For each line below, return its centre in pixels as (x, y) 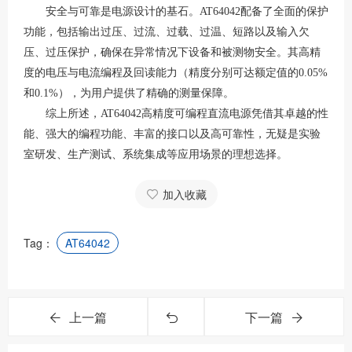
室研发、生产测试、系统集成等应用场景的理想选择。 (156, 154)
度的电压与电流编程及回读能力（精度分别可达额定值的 (161, 73)
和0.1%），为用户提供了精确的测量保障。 (129, 93)
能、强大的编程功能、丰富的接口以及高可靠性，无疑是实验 (172, 134)
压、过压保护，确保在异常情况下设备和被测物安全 (150, 52)
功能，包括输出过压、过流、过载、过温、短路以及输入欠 (167, 32)
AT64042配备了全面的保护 (264, 11)
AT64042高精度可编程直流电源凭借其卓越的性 (214, 114)
